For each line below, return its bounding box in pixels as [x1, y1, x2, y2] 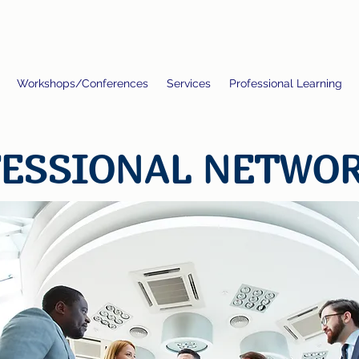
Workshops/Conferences [16, 77, 148, 90]
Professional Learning [228, 77, 342, 90]
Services [166, 77, 211, 90]
